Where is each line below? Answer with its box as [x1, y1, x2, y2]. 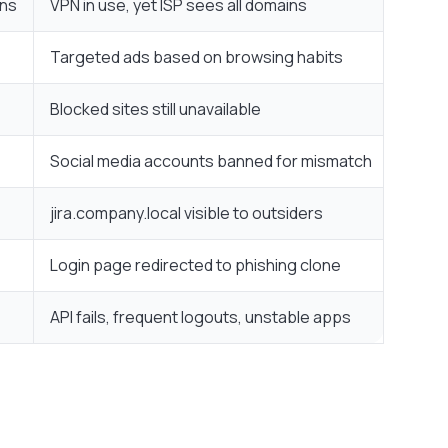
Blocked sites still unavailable [50, 98, 261, 121]
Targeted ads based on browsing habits [50, 46, 343, 69]
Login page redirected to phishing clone [50, 254, 341, 277]
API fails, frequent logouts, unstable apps [50, 306, 351, 329]
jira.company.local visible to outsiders [50, 202, 323, 225]
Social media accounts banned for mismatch [50, 150, 372, 173]
